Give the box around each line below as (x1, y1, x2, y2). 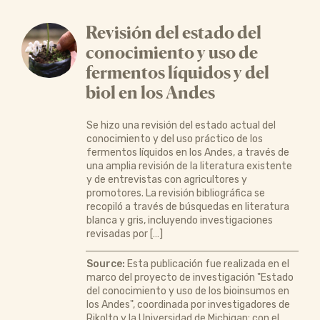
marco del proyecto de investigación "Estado (86, 271, 294, 284)
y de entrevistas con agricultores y (86, 173, 247, 186)
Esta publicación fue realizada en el (124, 257, 289, 270)
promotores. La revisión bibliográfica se (86, 186, 265, 199)
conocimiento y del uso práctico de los (86, 132, 263, 145)
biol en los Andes (85, 81, 215, 103)
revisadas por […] (86, 227, 163, 240)
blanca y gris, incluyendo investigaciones (86, 214, 273, 226)
